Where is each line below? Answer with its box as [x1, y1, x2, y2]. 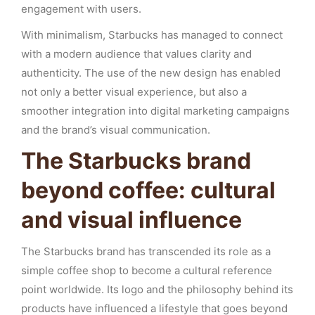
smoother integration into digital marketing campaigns [21, 104, 290, 117]
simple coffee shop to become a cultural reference [21, 264, 272, 277]
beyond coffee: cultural [21, 176, 276, 204]
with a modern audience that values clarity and [21, 47, 252, 60]
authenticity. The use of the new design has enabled [21, 66, 281, 79]
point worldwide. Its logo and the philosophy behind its [21, 283, 293, 296]
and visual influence [21, 206, 242, 233]
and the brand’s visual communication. [21, 123, 210, 136]
